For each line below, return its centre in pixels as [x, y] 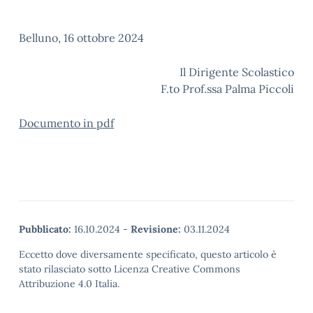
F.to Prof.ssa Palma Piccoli [227, 89]
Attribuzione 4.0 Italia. [69, 284]
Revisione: [156, 229]
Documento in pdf [66, 123]
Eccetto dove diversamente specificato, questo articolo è [148, 254]
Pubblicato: [45, 229]
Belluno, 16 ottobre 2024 [81, 38]
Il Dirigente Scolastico [210, 72]
